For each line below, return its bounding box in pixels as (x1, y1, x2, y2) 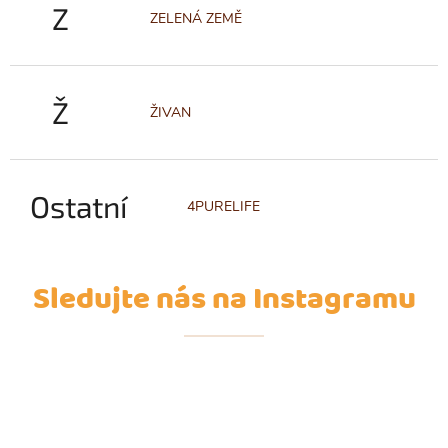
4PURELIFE (187, 196, 260, 216)
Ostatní (30, 187, 127, 224)
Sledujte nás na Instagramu (32, 274, 416, 325)
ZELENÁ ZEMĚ (150, 8, 242, 28)
